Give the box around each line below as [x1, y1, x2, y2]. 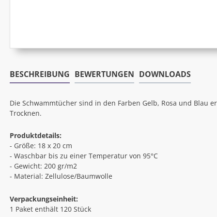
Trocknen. [10, 108, 42, 118]
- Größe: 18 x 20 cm [10, 141, 72, 151]
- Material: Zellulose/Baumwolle [10, 171, 112, 181]
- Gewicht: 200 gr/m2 [10, 161, 77, 171]
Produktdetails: [10, 131, 62, 140]
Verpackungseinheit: [10, 194, 78, 203]
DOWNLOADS [139, 69, 191, 80]
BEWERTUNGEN [75, 69, 134, 80]
